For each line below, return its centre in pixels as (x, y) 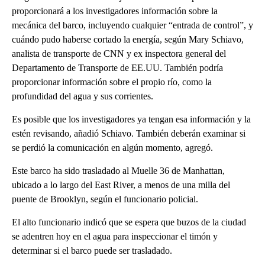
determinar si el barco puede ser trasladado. (92, 251)
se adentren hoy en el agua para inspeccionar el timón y (115, 237)
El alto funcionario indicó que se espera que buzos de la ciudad (129, 222)
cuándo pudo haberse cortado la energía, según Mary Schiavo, (128, 40)
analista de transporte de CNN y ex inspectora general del (119, 54)
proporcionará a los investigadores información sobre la (115, 11)
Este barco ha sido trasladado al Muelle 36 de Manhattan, (118, 171)
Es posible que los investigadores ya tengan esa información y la (131, 119)
